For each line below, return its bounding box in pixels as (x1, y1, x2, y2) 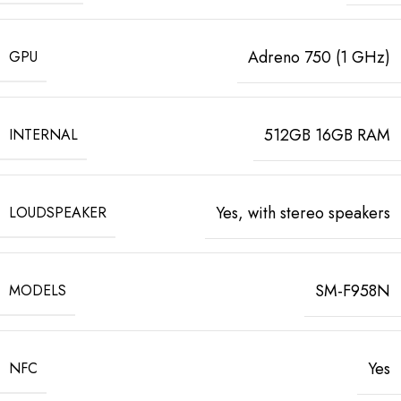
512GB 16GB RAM (264, 123, 390, 147)
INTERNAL (9, 124, 78, 145)
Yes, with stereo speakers (216, 200, 390, 225)
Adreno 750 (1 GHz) (248, 45, 390, 69)
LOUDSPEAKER (9, 201, 107, 223)
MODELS (9, 279, 66, 301)
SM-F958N (315, 278, 390, 303)
